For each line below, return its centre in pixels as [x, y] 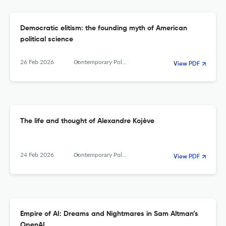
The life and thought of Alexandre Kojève [87, 121]
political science [47, 40]
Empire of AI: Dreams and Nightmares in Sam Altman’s [109, 214]
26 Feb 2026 [37, 62]
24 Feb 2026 [37, 155]
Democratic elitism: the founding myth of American [104, 29]
